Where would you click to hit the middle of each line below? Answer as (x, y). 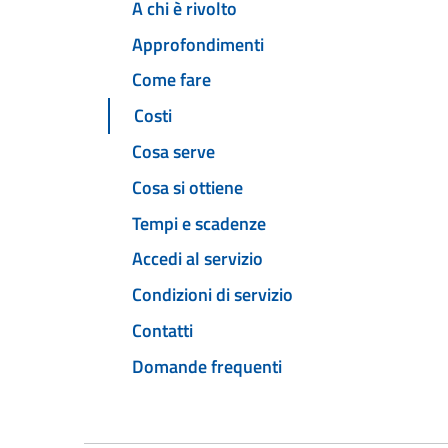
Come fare (171, 80)
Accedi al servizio (197, 259)
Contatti (162, 330)
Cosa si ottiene (187, 187)
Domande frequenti (207, 366)
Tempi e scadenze (199, 223)
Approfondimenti (198, 44)
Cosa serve (173, 152)
